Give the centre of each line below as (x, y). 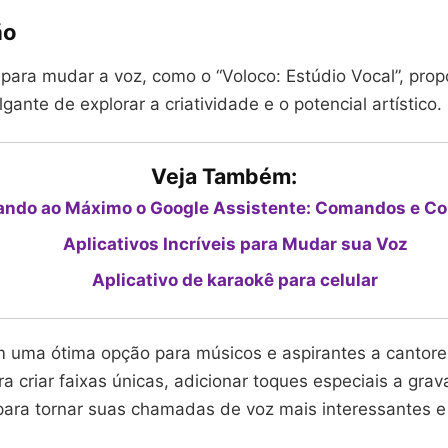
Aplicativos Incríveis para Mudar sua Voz (235, 244)
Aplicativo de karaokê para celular (235, 280)
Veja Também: (224, 176)
